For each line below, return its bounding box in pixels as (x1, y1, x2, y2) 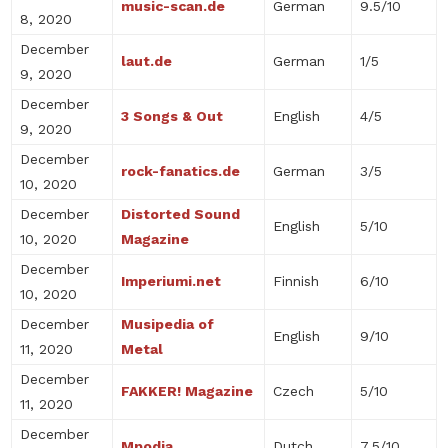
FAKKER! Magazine (121, 383, 253, 399)
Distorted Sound (121, 206, 240, 222)
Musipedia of (121, 316, 214, 332)
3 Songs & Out (121, 108, 223, 124)
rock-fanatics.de (121, 163, 240, 179)
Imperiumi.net (121, 273, 221, 289)
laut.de (121, 53, 172, 69)
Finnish (273, 273, 319, 289)
